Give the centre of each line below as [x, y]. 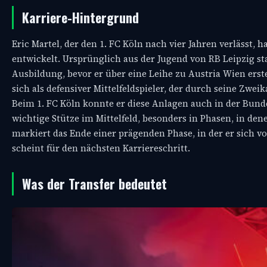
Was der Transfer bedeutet [94, 184]
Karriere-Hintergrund [80, 18]
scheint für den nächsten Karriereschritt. [101, 148]
